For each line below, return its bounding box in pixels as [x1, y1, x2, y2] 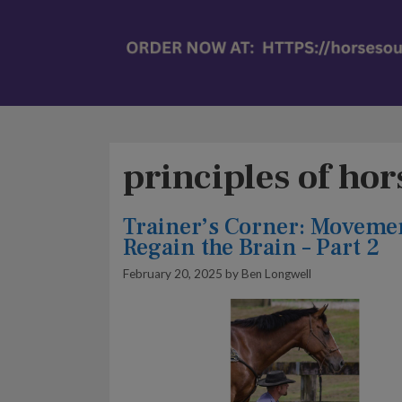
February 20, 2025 [123, 266, 223, 281]
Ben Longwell [241, 266, 311, 281]
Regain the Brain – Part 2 [123, 232, 380, 264]
